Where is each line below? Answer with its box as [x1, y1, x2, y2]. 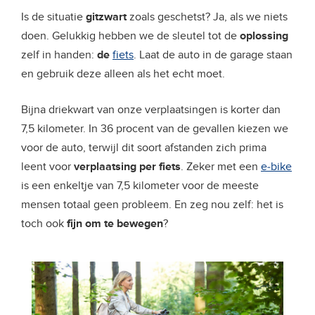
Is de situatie [21, 10, 86, 24]
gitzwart [86, 10, 129, 24]
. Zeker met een [181, 160, 261, 174]
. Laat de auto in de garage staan [134, 48, 292, 62]
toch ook [21, 217, 67, 231]
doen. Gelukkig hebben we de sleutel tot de [21, 29, 240, 43]
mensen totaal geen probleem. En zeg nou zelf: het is [21, 198, 283, 212]
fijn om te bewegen [67, 217, 163, 231]
